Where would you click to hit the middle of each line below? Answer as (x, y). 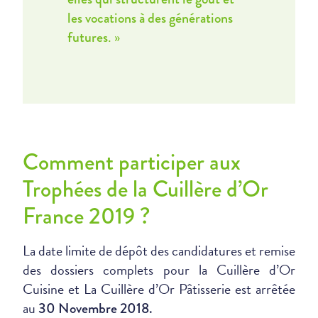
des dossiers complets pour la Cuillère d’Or (159, 270)
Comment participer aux (132, 162)
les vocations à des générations (150, 18)
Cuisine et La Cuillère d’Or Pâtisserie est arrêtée (159, 289)
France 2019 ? (87, 216)
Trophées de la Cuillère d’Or (146, 189)
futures (87, 37)
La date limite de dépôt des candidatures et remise (159, 251)
